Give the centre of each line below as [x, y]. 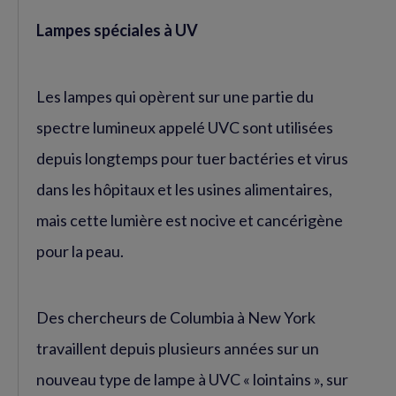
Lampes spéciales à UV [117, 30]
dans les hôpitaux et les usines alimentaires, [184, 189]
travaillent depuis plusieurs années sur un [178, 348]
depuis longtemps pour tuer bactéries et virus [192, 158]
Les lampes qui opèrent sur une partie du [175, 96]
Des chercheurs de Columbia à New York [176, 317]
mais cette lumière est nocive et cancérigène [190, 220]
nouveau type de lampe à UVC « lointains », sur [192, 379]
